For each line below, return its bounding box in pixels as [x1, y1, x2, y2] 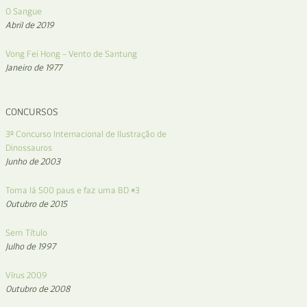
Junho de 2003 [5, 156, 60, 167]
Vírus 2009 [5, 270, 47, 280]
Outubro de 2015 [5, 199, 67, 209]
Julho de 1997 [5, 241, 56, 251]
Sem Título [5, 228, 47, 238]
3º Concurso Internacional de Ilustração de [5, 129, 167, 139]
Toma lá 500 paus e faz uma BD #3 [5, 185, 140, 195]
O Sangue [5, 6, 42, 16]
